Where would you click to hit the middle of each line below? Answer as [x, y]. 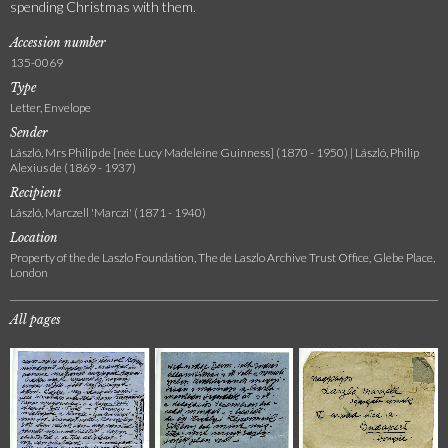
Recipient [35, 192]
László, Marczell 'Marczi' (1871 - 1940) [108, 212]
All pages [35, 319]
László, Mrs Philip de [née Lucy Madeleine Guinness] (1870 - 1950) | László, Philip [214, 152]
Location [34, 237]
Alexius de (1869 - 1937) [73, 167]
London [29, 272]
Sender [29, 132]
